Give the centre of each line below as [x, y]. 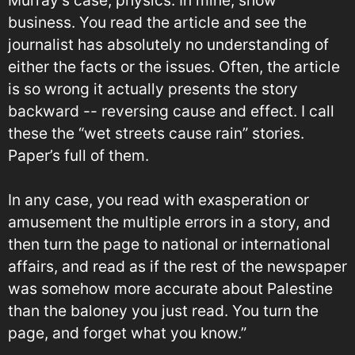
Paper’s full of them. [78, 155]
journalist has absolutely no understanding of [168, 44]
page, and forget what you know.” [127, 333]
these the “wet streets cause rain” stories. [156, 133]
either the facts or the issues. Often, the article [174, 66]
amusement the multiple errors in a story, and [169, 222]
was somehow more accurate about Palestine [170, 289]
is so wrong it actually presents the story [153, 88]
